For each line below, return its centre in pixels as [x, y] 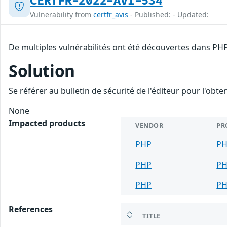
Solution [42, 70]
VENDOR [149, 125]
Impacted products [47, 123]
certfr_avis [111, 14]
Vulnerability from [62, 14]
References [31, 209]
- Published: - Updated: [168, 14]
